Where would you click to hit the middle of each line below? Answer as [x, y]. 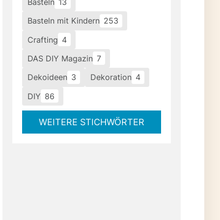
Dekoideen [47, 77]
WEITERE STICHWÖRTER [92, 122]
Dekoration [111, 77]
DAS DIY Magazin [60, 59]
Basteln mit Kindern [63, 21]
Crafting [42, 40]
